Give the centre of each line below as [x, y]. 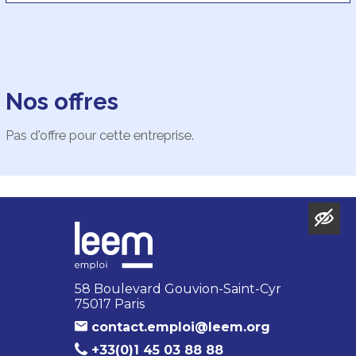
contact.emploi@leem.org [181, 327]
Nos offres [62, 102]
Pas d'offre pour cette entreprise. [99, 136]
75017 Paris [110, 304]
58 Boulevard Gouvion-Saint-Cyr [178, 288]
